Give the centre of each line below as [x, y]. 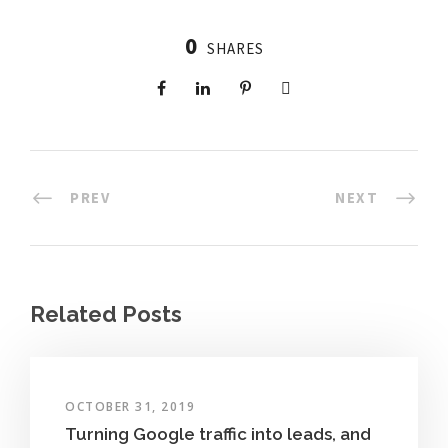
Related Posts [106, 313]
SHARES [235, 49]
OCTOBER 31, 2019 [130, 406]
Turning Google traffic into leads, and [218, 433]
